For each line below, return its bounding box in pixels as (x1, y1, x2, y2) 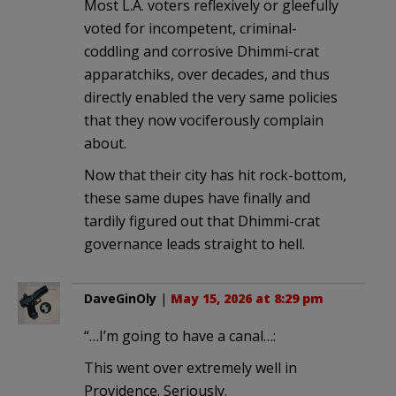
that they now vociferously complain (84, 110, 324, 131)
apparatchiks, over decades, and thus (84, 65, 330, 85)
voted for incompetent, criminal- (84, 19, 297, 39)
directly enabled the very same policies (84, 88, 338, 108)
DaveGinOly (84, 290, 156, 308)
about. (84, 133, 126, 154)
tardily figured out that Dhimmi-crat (84, 211, 320, 232)
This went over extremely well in (84, 358, 297, 378)
